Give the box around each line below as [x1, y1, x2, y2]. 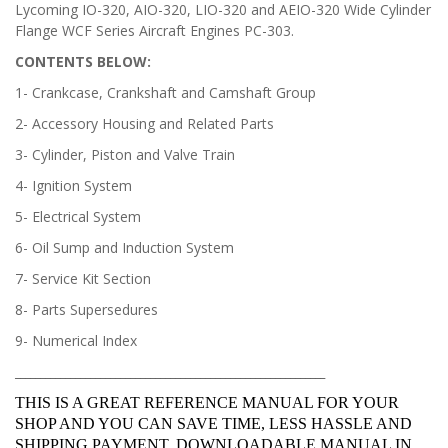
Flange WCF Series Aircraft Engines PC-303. [15, 21, 294, 40]
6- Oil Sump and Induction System [15, 238, 234, 257]
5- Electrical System [15, 207, 141, 226]
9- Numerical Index [15, 331, 137, 350]
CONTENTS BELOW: [15, 52, 151, 71]
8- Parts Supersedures [15, 300, 158, 319]
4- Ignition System [15, 176, 132, 195]
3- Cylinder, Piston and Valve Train [15, 145, 235, 164]
